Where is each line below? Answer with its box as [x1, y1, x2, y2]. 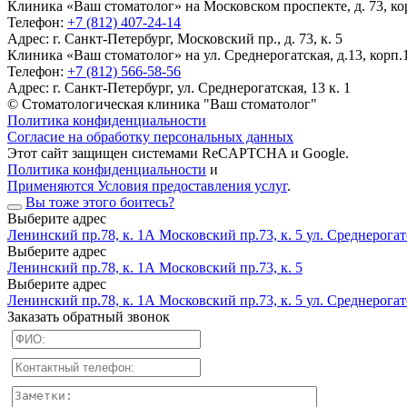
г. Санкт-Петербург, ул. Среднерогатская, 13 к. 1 [53, 80, 351, 96]
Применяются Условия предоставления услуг [7, 178, 287, 194]
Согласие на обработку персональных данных [7, 129, 293, 145]
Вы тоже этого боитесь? [25, 194, 174, 211]
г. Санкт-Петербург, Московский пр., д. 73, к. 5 [53, 31, 342, 47]
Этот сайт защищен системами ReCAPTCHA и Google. [7, 145, 349, 162]
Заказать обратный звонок [7, 309, 170, 325]
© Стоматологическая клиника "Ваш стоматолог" [7, 96, 317, 113]
